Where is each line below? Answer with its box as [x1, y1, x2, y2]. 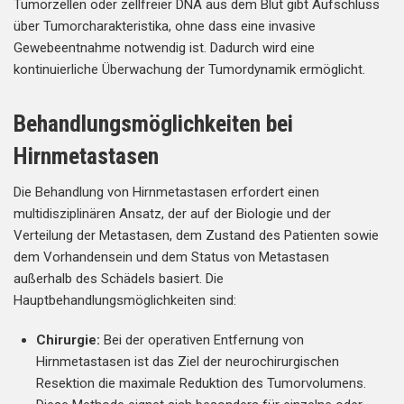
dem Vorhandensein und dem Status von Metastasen [14, 249, 329, 265]
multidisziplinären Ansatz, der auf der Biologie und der [14, 206, 331, 222]
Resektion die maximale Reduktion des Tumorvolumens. [36, 375, 366, 391]
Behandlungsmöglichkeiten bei [14, 110, 293, 137]
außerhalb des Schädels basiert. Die [14, 271, 224, 287]
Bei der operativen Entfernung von [104, 332, 304, 348]
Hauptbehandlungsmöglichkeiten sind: [14, 292, 236, 308]
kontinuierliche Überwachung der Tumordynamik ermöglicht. [14, 61, 365, 78]
